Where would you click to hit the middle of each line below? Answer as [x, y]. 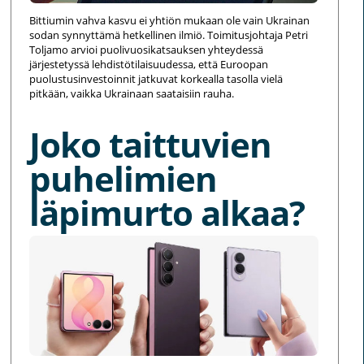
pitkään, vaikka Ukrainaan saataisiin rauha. [132, 94]
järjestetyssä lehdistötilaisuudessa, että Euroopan [149, 65]
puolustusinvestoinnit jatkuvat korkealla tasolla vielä [156, 79]
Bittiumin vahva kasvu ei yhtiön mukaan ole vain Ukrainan [170, 21]
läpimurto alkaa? [167, 213]
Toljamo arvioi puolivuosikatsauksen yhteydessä [147, 50]
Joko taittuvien [151, 145]
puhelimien [123, 179]
